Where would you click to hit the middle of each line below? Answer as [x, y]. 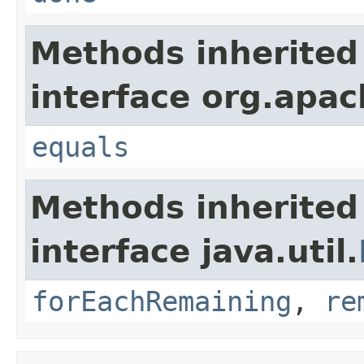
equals [80, 147]
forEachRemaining [162, 301]
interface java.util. [194, 251]
